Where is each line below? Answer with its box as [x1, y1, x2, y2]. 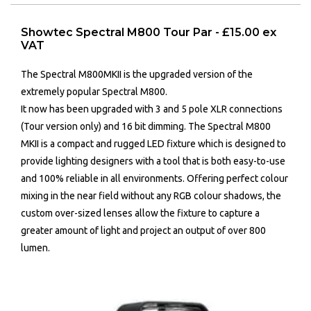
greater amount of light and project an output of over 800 [21, 224, 266, 236]
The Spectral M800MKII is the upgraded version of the [21, 68, 253, 80]
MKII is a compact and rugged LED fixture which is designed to [21, 137, 286, 149]
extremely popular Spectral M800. [21, 85, 167, 97]
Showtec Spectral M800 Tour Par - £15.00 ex [21, 25, 276, 39]
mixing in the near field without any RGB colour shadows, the [21, 190, 281, 201]
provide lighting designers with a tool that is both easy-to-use [21, 155, 285, 167]
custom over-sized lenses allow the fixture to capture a [21, 207, 260, 219]
